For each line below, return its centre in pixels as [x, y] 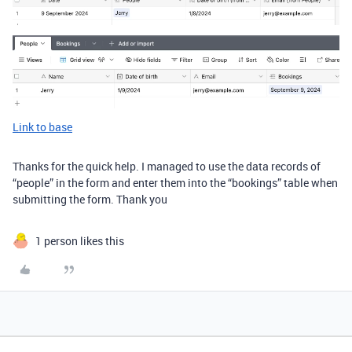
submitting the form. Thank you [90, 199]
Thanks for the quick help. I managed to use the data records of [167, 166]
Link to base [42, 126]
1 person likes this [80, 240]
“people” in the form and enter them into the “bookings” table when [175, 182]
